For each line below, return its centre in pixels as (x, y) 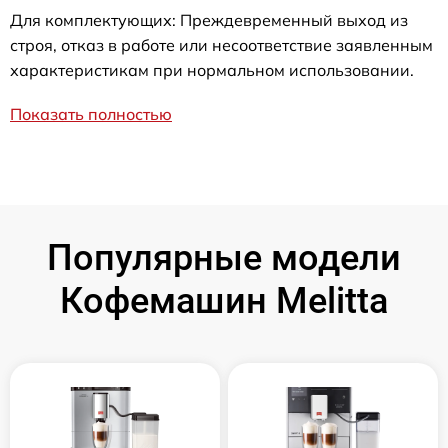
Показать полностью (91, 114)
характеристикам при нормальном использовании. (212, 70)
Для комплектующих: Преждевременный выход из (209, 20)
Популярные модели (224, 258)
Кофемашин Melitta (224, 301)
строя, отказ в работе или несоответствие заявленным (221, 45)
